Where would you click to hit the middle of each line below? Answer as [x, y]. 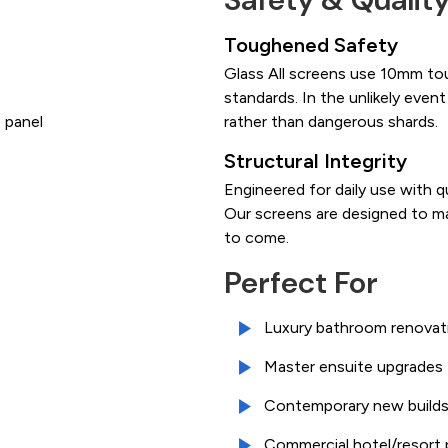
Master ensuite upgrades [353, 367]
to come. [256, 238]
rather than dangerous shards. [331, 122]
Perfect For [301, 283]
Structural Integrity [315, 161]
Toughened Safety [311, 45]
